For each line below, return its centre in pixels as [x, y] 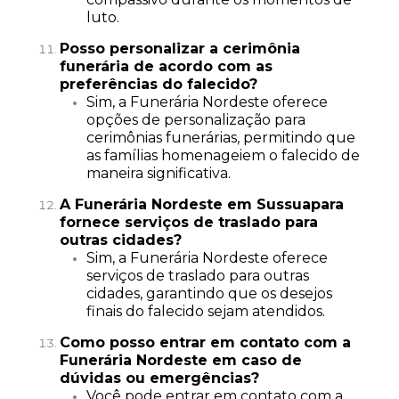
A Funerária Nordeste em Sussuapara [201, 204]
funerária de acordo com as [166, 66]
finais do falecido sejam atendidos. [205, 311]
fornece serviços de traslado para [188, 222]
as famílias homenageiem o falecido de [223, 155]
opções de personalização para [195, 120]
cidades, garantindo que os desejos [209, 293]
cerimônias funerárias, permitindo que [220, 138]
